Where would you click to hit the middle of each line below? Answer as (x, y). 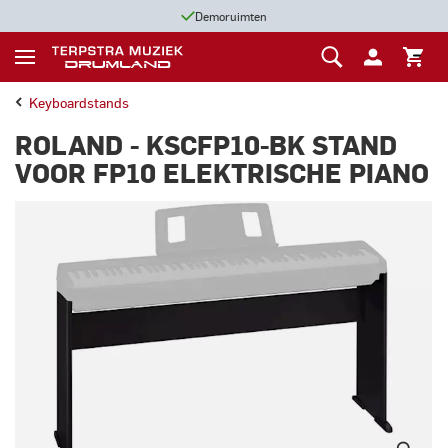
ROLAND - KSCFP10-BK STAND (206, 145)
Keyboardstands (79, 102)
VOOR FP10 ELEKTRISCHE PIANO (222, 173)
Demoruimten (231, 15)
